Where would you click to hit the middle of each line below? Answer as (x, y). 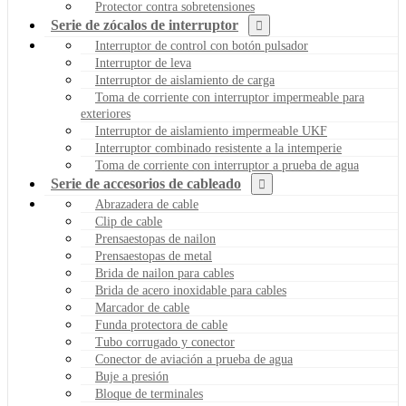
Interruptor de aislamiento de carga (185, 81)
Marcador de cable (142, 308)
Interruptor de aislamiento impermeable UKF (211, 131)
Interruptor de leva (143, 63)
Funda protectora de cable (161, 325)
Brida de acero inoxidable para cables (191, 291)
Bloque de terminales (149, 394)
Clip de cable (129, 222)
